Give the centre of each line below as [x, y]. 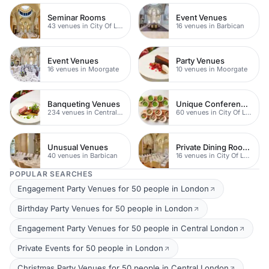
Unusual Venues [78, 147]
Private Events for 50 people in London [90, 248]
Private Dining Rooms [246, 147]
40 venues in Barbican [83, 155]
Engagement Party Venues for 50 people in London [113, 189]
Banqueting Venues [84, 104]
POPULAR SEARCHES [51, 174]
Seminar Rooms [77, 17]
